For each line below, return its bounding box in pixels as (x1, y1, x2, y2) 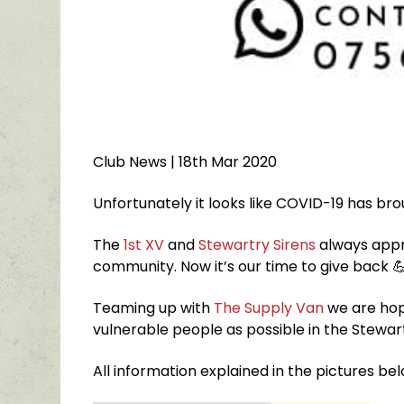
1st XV (124, 234, 165, 255)
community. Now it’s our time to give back (93, 256, 393, 277)
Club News (93, 151, 168, 172)
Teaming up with (93, 298, 215, 318)
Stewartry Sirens (198, 234, 317, 255)
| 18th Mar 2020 (167, 151, 278, 172)
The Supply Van (214, 298, 325, 318)
